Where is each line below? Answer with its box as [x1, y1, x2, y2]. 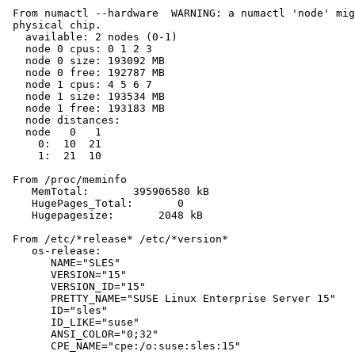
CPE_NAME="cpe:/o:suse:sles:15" [6, 340, 241, 353]
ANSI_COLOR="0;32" [6, 328, 158, 341]
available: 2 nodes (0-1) [6, 31, 177, 44]
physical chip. [6, 19, 101, 32]
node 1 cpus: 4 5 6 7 [6, 78, 152, 91]
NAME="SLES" [6, 257, 120, 269]
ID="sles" [6, 304, 108, 317]
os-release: [6, 245, 101, 258]
